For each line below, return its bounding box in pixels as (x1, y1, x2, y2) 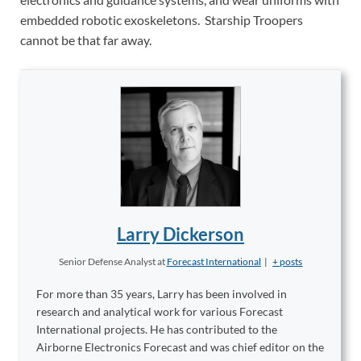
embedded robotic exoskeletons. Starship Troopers (20, 12, 303, 28)
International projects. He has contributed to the (36, 322, 277, 337)
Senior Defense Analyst (58, 255, 156, 268)
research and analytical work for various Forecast (36, 305, 283, 319)
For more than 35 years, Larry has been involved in (36, 287, 287, 301)
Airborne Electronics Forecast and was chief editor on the (36, 340, 324, 355)
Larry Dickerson (117, 223, 244, 246)
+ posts (272, 255, 303, 268)
